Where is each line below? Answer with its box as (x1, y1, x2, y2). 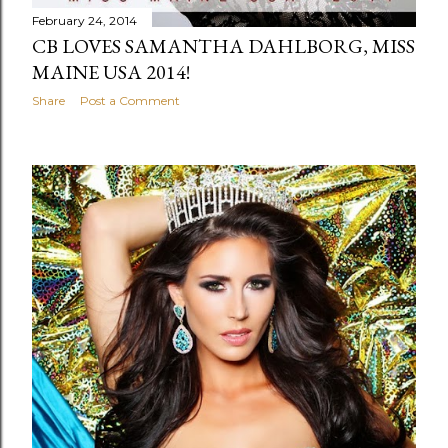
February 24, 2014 (32, 12, 137, 28)
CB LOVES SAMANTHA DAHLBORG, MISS (32, 32, 415, 59)
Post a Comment (80, 92, 180, 108)
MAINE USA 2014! (32, 58, 190, 85)
